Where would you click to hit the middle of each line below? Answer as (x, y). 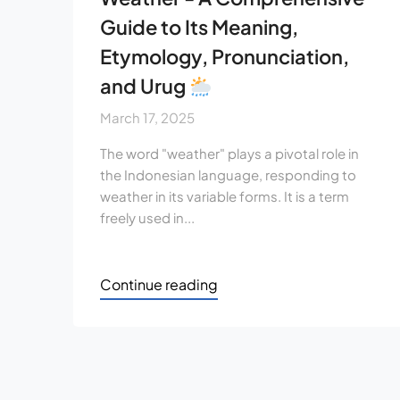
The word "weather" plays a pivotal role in (229, 154)
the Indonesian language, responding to (228, 175)
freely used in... (147, 218)
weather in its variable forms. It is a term (225, 196)
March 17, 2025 (147, 118)
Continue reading (159, 285)
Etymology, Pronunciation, (225, 57)
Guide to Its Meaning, (199, 27)
